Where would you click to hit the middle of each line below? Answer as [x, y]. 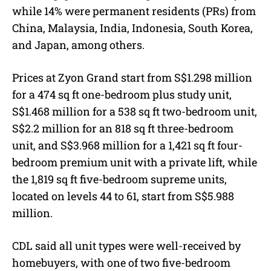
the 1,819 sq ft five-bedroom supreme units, [119, 179]
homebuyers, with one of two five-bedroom [121, 262]
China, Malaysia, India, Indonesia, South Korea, [132, 28]
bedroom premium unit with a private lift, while [135, 162]
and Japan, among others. [78, 44]
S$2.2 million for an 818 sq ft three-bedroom [123, 128]
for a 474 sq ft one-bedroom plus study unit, [122, 94]
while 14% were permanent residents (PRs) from [134, 11]
